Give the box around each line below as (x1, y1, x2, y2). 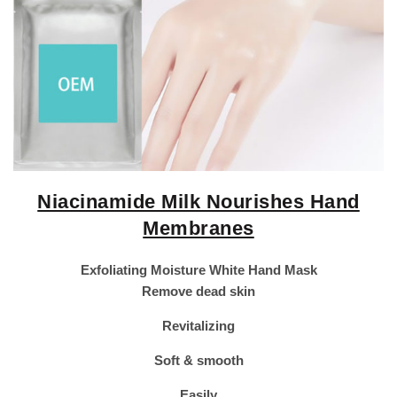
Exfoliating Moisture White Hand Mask (80, 262, 317, 277)
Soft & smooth (153, 353, 244, 368)
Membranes (143, 217, 254, 239)
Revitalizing (162, 318, 235, 333)
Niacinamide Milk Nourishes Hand (37, 191, 360, 213)
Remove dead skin (142, 284, 255, 299)
